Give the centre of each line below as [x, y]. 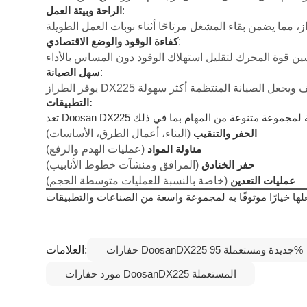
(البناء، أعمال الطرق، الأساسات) [120, 133]
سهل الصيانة [73, 72]
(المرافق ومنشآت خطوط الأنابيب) [124, 164]
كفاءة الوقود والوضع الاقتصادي [112, 41]
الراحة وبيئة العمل [84, 10]
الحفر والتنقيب [225, 133]
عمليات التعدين [263, 180]
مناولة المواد [175, 149]
